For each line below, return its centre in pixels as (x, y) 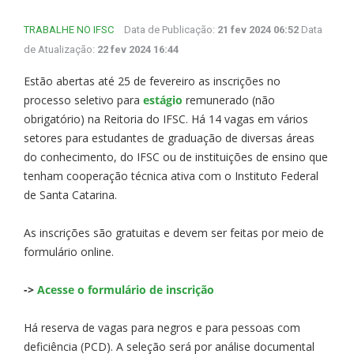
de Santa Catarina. (70, 194)
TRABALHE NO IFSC (69, 29)
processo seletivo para (83, 100)
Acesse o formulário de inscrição (126, 289)
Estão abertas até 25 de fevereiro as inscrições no (152, 81)
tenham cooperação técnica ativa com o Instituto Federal (171, 175)
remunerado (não (229, 100)
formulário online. (70, 251)
